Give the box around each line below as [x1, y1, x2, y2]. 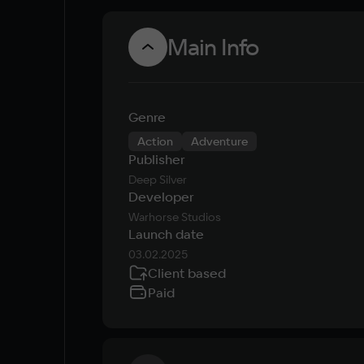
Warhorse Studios [128, 210, 221, 224]
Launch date [128, 226, 204, 242]
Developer [128, 188, 193, 205]
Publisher [128, 151, 184, 167]
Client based [148, 265, 226, 281]
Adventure [191, 134, 248, 149]
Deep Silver [128, 172, 187, 187]
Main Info [167, 32, 258, 61]
